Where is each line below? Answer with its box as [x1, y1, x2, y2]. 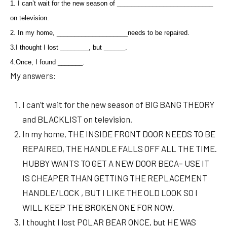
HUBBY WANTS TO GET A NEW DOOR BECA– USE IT [22, 158, 209, 169]
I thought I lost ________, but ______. [16, 44, 127, 52]
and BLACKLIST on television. [22, 114, 132, 125]
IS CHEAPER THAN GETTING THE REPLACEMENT [22, 173, 207, 183]
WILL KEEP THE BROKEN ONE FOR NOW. [22, 202, 174, 213]
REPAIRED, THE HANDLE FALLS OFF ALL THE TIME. [22, 143, 217, 154]
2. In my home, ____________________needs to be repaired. [10, 29, 190, 37]
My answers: [10, 70, 56, 81]
